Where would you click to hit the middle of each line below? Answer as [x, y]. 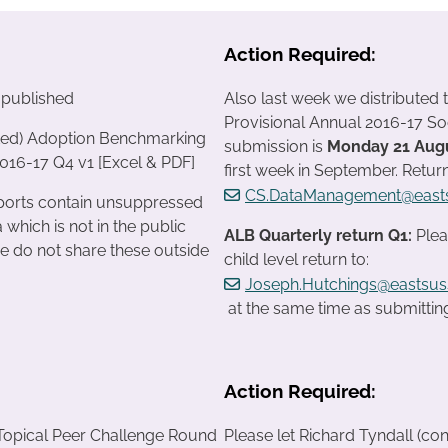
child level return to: [298, 260]
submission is [275, 147]
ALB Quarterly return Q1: [320, 236]
